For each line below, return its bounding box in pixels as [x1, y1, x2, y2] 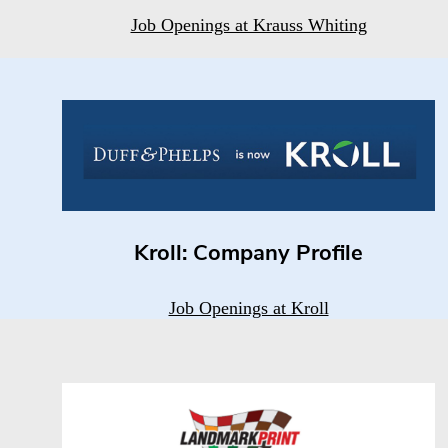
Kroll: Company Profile [134, 242, 363, 266]
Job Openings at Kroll [168, 297, 329, 318]
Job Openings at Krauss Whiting [130, 14, 367, 35]
